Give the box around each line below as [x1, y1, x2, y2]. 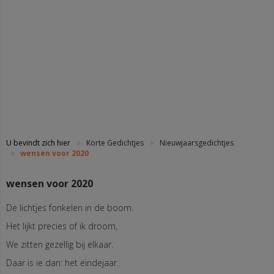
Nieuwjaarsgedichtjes [160, 138, 234, 148]
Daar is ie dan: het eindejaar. [6, 257, 119, 268]
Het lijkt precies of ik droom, [6, 220, 117, 232]
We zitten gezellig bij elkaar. [6, 239, 113, 250]
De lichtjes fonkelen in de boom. [6, 202, 133, 213]
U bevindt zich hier [6, 138, 72, 148]
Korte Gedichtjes [86, 138, 144, 148]
